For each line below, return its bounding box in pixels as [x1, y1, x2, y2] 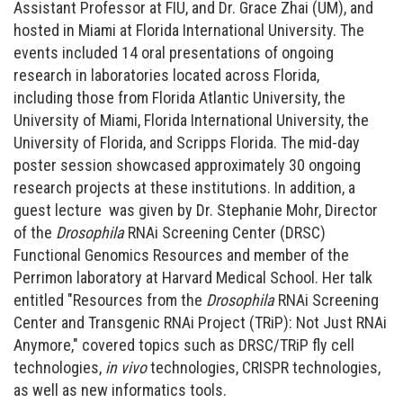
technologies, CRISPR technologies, [147, 358, 381, 378]
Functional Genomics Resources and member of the [13, 246, 349, 265]
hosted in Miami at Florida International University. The [13, 21, 364, 40]
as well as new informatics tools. [13, 381, 227, 400]
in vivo [105, 358, 147, 378]
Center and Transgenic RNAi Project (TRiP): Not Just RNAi [13, 313, 387, 333]
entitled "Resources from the [13, 291, 206, 310]
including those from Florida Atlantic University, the [13, 88, 345, 108]
